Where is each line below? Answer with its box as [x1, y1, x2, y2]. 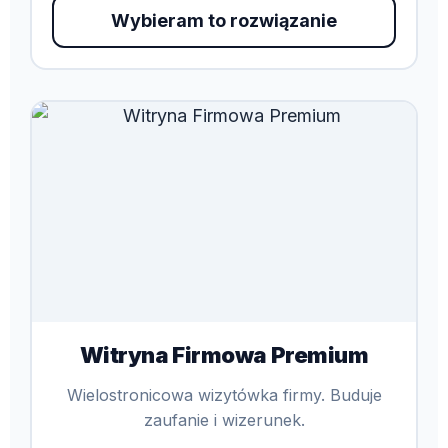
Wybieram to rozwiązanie [111, 9, 337, 31]
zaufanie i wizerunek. [143, 409, 305, 430]
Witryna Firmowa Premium [79, 341, 369, 368]
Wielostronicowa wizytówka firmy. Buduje [66, 384, 382, 405]
